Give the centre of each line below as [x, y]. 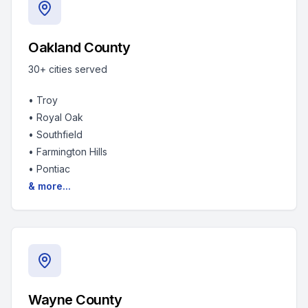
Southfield [59, 134]
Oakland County [79, 47]
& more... [49, 186]
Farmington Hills [72, 152]
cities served [77, 69]
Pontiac [53, 169]
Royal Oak [60, 117]
